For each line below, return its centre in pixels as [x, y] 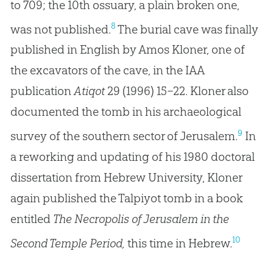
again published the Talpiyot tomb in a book [126, 198]
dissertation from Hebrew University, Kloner [126, 177]
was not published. [60, 29]
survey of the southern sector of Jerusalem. [124, 136]
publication [42, 91]
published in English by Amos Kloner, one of [127, 50]
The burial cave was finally [187, 29]
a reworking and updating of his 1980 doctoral [132, 156]
